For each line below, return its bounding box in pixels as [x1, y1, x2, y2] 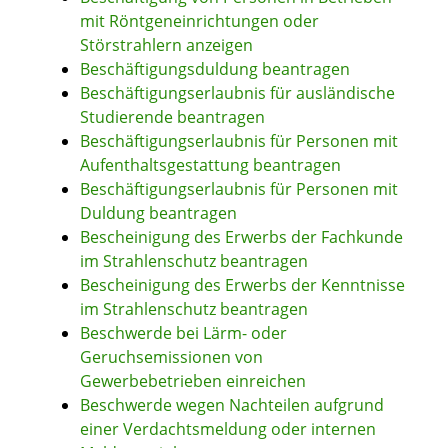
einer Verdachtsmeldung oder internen [80, 418, 376, 441]
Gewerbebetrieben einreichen [80, 370, 306, 393]
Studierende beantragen [80, 106, 265, 129]
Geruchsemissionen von [80, 346, 263, 369]
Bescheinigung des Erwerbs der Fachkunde [80, 226, 403, 249]
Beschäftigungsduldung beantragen [80, 58, 350, 81]
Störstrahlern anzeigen [80, 34, 253, 57]
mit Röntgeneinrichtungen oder [80, 10, 319, 33]
